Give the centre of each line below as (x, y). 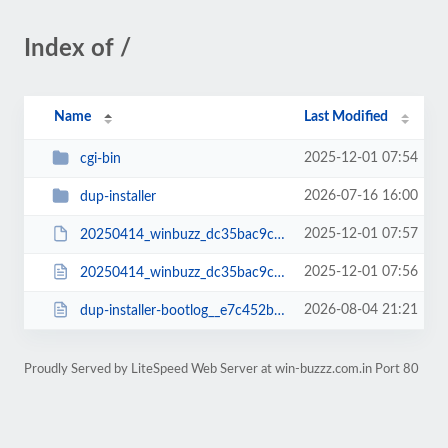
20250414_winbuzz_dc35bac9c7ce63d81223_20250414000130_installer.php (176, 272)
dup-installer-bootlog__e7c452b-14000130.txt (176, 310)
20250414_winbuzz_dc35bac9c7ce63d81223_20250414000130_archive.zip (176, 234)
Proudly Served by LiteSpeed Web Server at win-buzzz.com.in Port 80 (221, 369)
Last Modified (346, 117)
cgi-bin (100, 158)
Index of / (77, 49)
